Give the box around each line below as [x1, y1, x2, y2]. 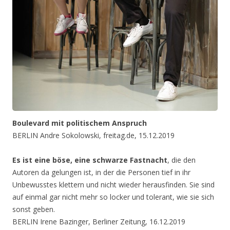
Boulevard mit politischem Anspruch [12, 118, 147, 128]
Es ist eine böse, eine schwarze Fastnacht [12, 155, 167, 165]
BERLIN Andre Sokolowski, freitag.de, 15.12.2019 [12, 130, 175, 141]
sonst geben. [12, 204, 55, 215]
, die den [167, 155, 196, 165]
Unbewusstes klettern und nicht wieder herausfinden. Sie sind [12, 180, 215, 190]
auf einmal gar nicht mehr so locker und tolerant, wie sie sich [12, 192, 214, 202]
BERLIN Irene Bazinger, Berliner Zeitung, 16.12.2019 [12, 217, 185, 227]
